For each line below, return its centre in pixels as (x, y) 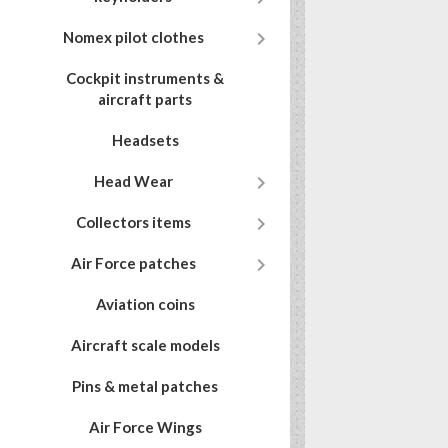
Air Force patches (133, 263)
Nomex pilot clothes (133, 37)
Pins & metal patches (145, 386)
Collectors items (133, 222)
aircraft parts (145, 99)
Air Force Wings (145, 427)
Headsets (145, 140)
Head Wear (133, 181)
